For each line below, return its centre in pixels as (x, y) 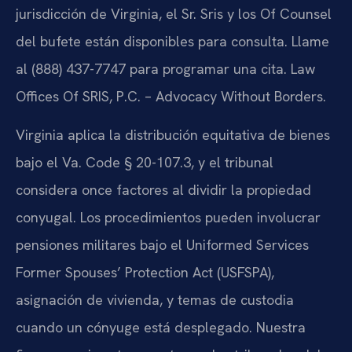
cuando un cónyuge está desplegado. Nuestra (161, 328)
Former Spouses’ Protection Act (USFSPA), (145, 273)
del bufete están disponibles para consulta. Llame (172, 41)
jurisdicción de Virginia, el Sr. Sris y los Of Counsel (174, 13)
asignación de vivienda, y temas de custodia (155, 300)
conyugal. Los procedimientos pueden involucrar (168, 218)
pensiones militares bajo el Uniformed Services (162, 245)
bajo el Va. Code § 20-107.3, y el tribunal (145, 163)
